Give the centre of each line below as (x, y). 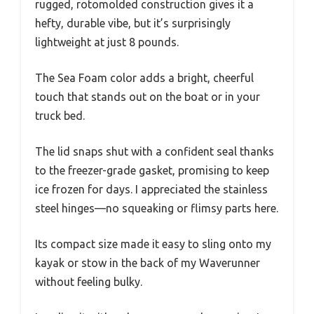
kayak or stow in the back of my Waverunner (148, 262)
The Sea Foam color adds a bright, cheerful (144, 77)
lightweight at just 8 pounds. (107, 42)
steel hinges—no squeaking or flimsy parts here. (157, 208)
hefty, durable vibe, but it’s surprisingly (133, 23)
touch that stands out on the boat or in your (148, 96)
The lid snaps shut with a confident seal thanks (155, 151)
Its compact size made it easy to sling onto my (153, 244)
